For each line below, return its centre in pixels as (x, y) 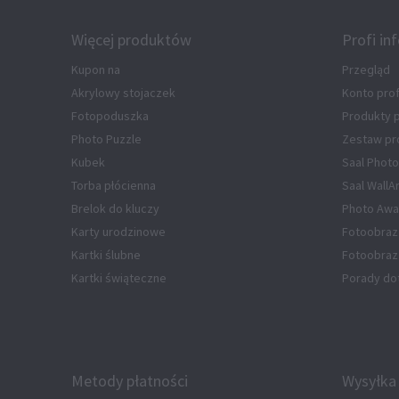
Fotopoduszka (110, 116)
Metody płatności (130, 382)
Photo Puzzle (106, 139)
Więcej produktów (131, 41)
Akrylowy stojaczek (123, 93)
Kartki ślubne (106, 255)
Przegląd (366, 70)
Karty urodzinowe (118, 232)
